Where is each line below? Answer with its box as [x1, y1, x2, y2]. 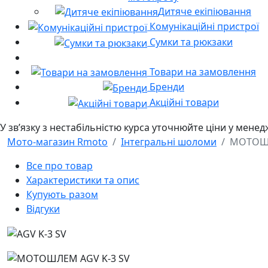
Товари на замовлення [147, 65, 256, 78]
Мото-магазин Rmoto [7, 135, 108, 148]
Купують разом [26, 187, 98, 201]
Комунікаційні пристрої [147, 20, 259, 33]
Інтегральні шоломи [121, 135, 217, 148]
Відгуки [26, 202, 60, 215]
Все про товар [26, 159, 93, 172]
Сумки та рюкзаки [147, 35, 233, 48]
